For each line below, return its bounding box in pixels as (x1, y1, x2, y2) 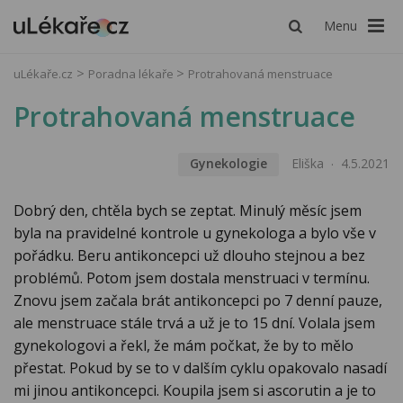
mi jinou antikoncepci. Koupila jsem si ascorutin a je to (13, 381, 376, 401)
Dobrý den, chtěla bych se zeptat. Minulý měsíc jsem (13, 201, 362, 221)
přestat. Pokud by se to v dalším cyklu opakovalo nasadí (13, 358, 387, 379)
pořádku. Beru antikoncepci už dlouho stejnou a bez (13, 246, 365, 266)
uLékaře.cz (13, 66, 73, 82)
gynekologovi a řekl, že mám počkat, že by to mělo (13, 336, 354, 356)
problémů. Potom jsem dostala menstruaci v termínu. (13, 268, 370, 289)
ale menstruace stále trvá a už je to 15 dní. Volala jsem (13, 313, 375, 334)
